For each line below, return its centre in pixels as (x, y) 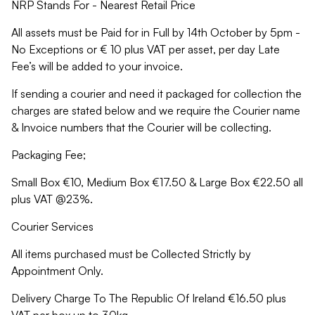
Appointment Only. (57, 271)
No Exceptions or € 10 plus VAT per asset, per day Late (146, 49)
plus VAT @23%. (52, 199)
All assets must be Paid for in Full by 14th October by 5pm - (156, 32)
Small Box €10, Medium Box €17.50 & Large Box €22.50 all (157, 182)
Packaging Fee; (49, 155)
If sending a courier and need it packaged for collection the (156, 94)
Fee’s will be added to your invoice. (97, 66)
